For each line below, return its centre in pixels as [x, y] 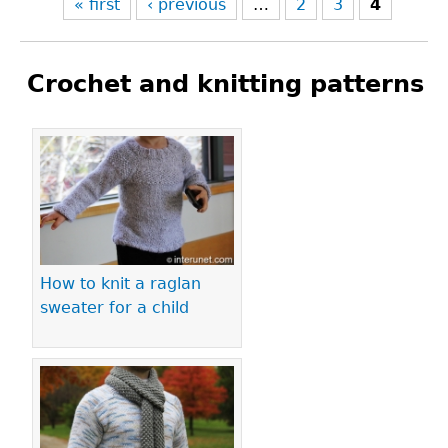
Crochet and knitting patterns [225, 84]
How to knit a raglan [120, 284]
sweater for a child [114, 308]
